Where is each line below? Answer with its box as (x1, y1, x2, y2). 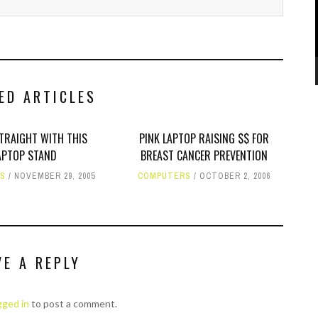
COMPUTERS (137, 170, 191, 182)
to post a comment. (29, 297, 117, 309)
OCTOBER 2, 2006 (199, 170, 270, 182)
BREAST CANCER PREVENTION (140, 147, 268, 164)
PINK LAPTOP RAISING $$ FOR (138, 130, 269, 147)
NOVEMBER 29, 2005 (14, 170, 96, 182)
